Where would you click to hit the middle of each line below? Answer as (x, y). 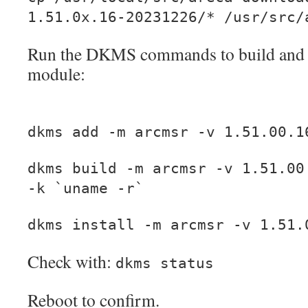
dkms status (165, 263)
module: (56, 74)
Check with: (71, 261)
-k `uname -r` (86, 188)
